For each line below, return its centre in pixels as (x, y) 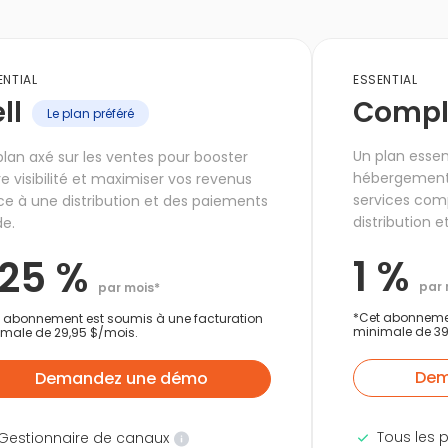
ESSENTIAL (385, 79)
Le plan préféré (90, 113)
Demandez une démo (122, 378)
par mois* (128, 287)
